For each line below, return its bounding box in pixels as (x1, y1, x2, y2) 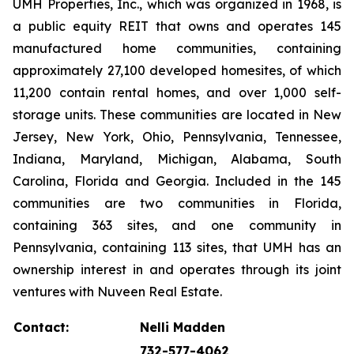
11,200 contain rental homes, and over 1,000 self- (13, 85, 341, 100)
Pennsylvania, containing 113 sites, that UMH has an (13, 239, 341, 255)
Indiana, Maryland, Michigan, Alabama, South (13, 151, 341, 167)
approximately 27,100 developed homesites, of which (13, 62, 341, 78)
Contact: (13, 319, 69, 335)
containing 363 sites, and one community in (13, 217, 341, 233)
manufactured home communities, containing (13, 40, 341, 56)
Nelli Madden (140, 319, 225, 335)
